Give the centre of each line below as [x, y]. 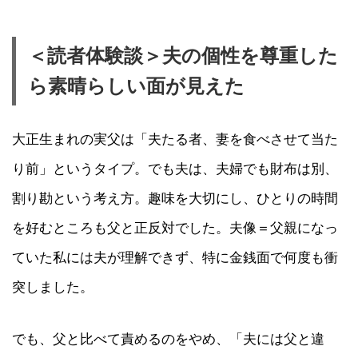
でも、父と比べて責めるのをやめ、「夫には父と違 [168, 338]
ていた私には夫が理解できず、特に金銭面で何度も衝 [175, 258]
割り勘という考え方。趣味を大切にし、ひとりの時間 [175, 199]
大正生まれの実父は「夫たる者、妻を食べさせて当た [175, 139]
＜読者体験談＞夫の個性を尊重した [183, 56]
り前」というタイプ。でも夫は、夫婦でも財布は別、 [175, 169]
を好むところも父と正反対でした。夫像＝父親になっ [175, 228]
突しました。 [53, 287]
